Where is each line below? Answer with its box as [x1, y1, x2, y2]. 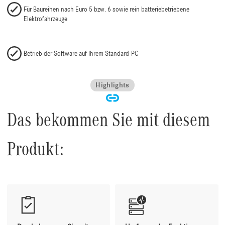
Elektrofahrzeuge [24, 16, 67, 23]
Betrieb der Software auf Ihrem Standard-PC [24, 50, 139, 57]
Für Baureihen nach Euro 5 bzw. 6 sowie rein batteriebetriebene [24, 6, 189, 13]
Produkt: [7, 139, 64, 159]
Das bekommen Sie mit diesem [7, 110, 210, 130]
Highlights [95, 82, 130, 89]
